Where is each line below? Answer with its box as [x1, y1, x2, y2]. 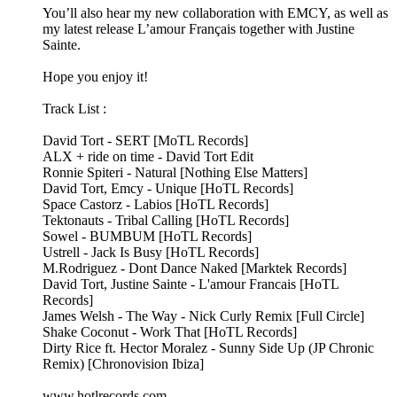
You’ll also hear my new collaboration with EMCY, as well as [43, 5, 388, 21]
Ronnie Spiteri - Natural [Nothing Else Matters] [43, 165, 307, 181]
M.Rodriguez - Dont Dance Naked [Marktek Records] [43, 261, 346, 276]
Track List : [43, 101, 106, 117]
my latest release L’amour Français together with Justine [43, 21, 354, 37]
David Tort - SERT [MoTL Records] [43, 133, 248, 149]
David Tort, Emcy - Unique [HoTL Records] [43, 181, 293, 197]
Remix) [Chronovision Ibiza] [43, 356, 204, 372]
